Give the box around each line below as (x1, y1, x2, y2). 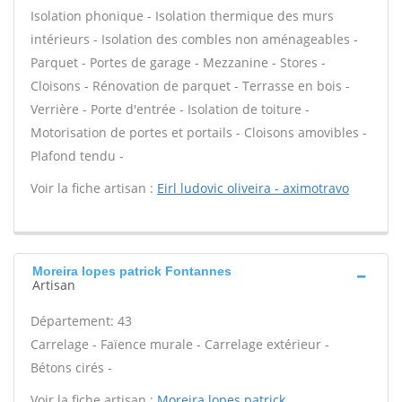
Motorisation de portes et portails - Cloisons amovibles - (31, 124, 367, 141)
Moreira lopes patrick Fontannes (32, 264, 232, 278)
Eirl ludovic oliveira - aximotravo (157, 179, 349, 197)
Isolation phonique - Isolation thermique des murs (31, 7, 334, 24)
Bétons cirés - (31, 359, 112, 376)
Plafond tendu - (31, 147, 124, 164)
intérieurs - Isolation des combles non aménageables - (31, 31, 358, 48)
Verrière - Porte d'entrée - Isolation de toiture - (31, 100, 310, 118)
